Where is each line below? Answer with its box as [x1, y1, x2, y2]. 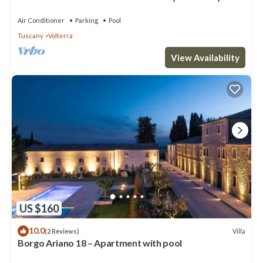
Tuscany [18, 31, 43, 39]
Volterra [48, 31, 73, 39]
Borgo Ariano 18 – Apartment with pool [18, 237, 183, 249]
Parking [75, 16, 98, 24]
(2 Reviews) [45, 227, 79, 235]
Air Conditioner [18, 16, 65, 24]
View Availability [171, 52, 240, 63]
